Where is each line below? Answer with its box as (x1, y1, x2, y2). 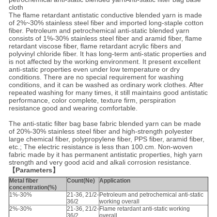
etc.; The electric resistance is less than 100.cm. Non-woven (8, 143, 193, 151)
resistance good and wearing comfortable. (8, 104, 138, 112)
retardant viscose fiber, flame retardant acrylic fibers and (8, 42, 181, 50)
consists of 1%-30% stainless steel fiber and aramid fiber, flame (8, 34, 202, 43)
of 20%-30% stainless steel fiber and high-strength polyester (8, 127, 193, 136)
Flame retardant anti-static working (99, 205, 190, 213)
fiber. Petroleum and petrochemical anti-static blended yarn (8, 27, 189, 35)
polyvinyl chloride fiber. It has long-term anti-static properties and (8, 50, 206, 58)
